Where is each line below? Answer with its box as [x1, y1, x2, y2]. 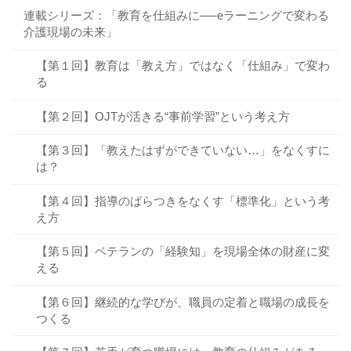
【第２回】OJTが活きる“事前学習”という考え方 [35, 109, 290, 123]
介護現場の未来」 [24, 24, 118, 38]
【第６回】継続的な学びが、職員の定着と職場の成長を [35, 295, 330, 309]
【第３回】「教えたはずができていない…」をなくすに [35, 143, 330, 157]
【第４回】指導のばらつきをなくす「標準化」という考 [35, 194, 330, 208]
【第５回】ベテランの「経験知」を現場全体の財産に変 [35, 244, 330, 259]
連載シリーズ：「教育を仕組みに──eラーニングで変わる [24, 8, 330, 22]
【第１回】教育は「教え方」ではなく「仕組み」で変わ [35, 59, 330, 73]
